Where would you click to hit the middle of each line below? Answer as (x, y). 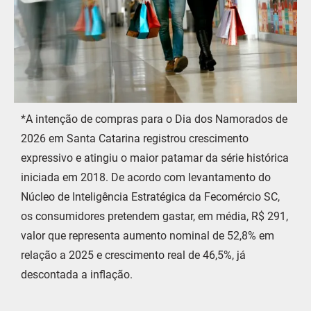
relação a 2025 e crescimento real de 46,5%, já (133, 255)
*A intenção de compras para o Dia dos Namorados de (154, 119)
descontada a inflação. (77, 274)
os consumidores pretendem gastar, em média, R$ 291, (154, 216)
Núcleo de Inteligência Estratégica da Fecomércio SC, (150, 196)
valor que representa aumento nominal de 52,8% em (148, 235)
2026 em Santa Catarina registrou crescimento (135, 138)
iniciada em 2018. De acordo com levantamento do (146, 177)
